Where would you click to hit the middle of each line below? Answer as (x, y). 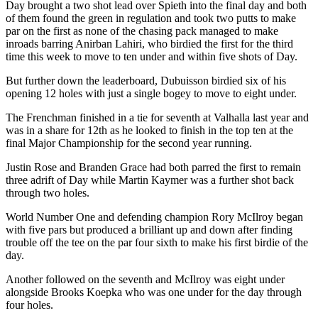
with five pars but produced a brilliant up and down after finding (149, 229)
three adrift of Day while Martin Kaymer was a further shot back (150, 180)
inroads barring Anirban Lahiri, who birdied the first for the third (149, 43)
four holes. (29, 305)
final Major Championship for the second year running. (129, 143)
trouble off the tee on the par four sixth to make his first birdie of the (157, 242)
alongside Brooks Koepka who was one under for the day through (154, 292)
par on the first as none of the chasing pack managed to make (142, 31)
